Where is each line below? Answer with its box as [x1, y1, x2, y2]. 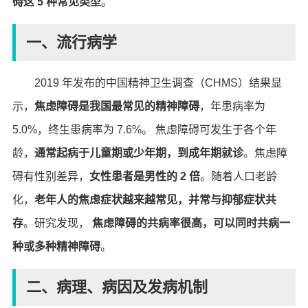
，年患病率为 [199, 100, 265, 112]
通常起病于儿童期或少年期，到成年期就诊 [34, 147, 243, 159]
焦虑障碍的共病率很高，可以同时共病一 [91, 217, 290, 229]
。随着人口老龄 [199, 170, 277, 182]
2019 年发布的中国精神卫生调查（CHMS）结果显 [34, 77, 282, 89]
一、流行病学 [25, 34, 121, 51]
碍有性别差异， [12, 170, 89, 182]
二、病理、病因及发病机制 [25, 278, 212, 296]
